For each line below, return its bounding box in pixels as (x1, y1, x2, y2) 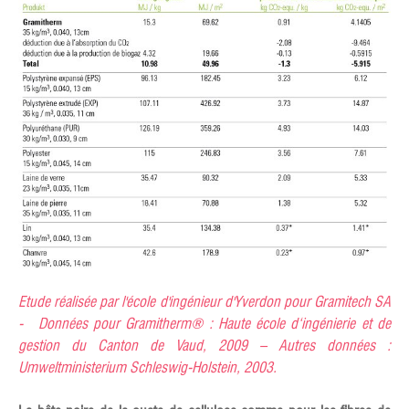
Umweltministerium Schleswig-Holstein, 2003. (18, 359, 277, 377)
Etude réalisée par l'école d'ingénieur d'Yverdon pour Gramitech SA (18, 293, 391, 311)
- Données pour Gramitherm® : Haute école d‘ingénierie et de (18, 315, 391, 333)
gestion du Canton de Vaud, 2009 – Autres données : (18, 337, 391, 355)
